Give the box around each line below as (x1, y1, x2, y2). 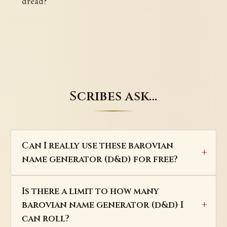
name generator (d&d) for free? (21, 153, 178, 165)
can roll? (21, 212, 69, 224)
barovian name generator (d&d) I (21, 199, 183, 211)
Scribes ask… (69, 87, 158, 105)
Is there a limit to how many (21, 185, 159, 197)
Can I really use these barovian (21, 139, 173, 152)
